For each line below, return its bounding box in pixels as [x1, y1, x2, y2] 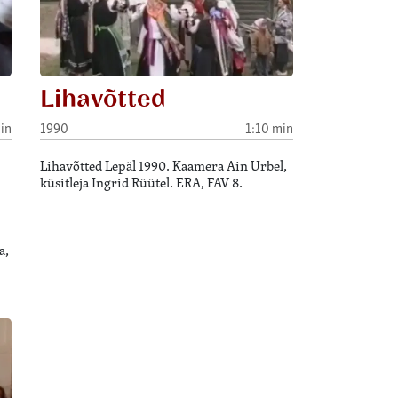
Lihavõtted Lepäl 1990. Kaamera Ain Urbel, [40, 156, 288, 176]
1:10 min [244, 117, 293, 137]
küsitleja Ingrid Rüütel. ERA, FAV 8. [40, 173, 243, 193]
